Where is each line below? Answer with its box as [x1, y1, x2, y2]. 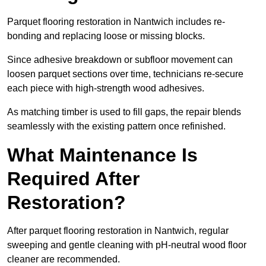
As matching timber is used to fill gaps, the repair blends [7, 107, 241, 118]
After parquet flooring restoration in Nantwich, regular [7, 226, 229, 236]
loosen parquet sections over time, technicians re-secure [7, 69, 243, 80]
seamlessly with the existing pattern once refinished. [7, 121, 226, 132]
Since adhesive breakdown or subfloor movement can [7, 55, 233, 65]
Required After [7, 168, 140, 190]
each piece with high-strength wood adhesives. [7, 83, 207, 94]
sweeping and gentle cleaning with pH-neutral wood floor [7, 240, 246, 251]
